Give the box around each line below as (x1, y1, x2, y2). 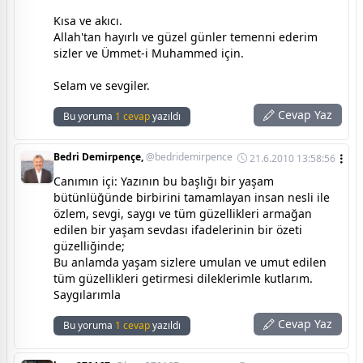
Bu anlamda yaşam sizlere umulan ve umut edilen (53, 254, 327, 270)
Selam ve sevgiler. (53, 77, 150, 93)
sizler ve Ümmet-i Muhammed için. (53, 45, 244, 61)
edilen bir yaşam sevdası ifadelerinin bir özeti (53, 221, 302, 237)
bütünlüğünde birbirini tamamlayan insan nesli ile (53, 189, 330, 205)
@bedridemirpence (146, 149, 233, 164)
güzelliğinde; (53, 237, 125, 254)
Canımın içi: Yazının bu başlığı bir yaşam (53, 173, 274, 189)
